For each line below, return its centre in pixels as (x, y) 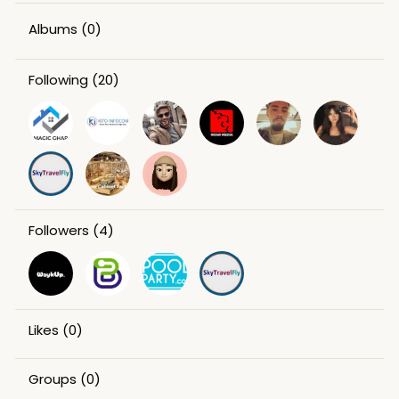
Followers (58, 230)
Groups (52, 379)
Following (58, 79)
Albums (53, 28)
